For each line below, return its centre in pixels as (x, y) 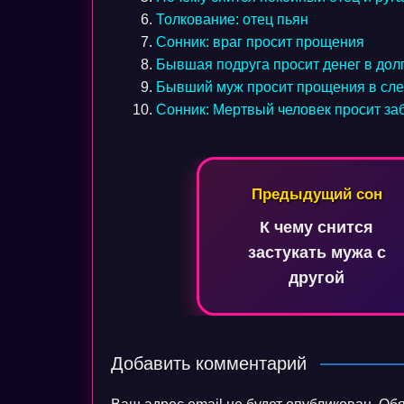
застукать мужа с (317, 252)
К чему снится (317, 227)
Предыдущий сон (317, 194)
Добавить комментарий (209, 363)
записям (165, 242)
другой (317, 278)
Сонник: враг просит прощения (260, 42)
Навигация (181, 173)
